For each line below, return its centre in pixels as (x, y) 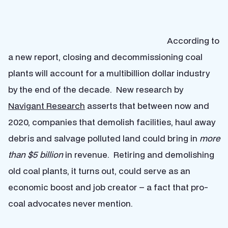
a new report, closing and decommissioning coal (105, 57)
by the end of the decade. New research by (96, 89)
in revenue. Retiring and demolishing (139, 154)
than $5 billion (36, 154)
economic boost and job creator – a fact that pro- (108, 187)
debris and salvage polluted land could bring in (104, 138)
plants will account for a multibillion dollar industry (109, 73)
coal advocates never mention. (70, 203)
